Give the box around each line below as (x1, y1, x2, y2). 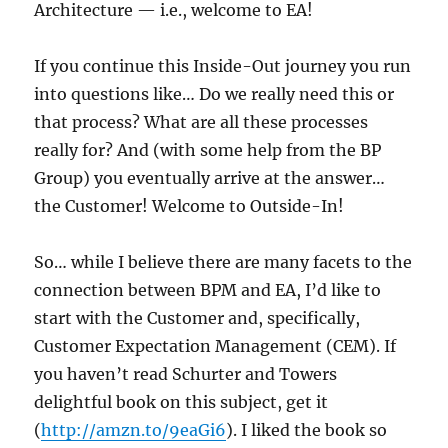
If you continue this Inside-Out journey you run (34, 56, 412, 77)
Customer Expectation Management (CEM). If (34, 336, 397, 357)
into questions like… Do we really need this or (34, 84, 395, 105)
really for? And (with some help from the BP (34, 140, 382, 161)
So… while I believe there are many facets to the (34, 252, 413, 273)
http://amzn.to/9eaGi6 (41, 420, 227, 441)
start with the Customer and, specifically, (34, 308, 361, 329)
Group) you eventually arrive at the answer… (34, 168, 386, 189)
